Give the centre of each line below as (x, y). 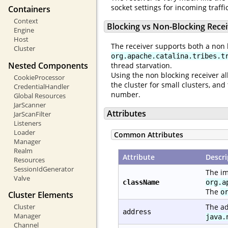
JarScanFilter (32, 114)
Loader (24, 132)
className (141, 182)
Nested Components (48, 65)
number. (126, 94)
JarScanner (30, 105)
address (137, 212)
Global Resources (39, 95)
